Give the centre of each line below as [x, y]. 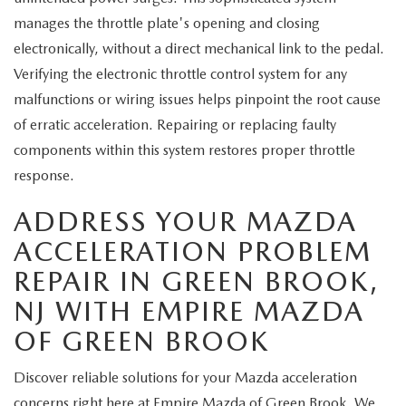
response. [44, 175]
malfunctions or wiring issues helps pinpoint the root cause [197, 99]
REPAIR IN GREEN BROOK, [196, 281]
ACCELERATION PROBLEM [193, 251]
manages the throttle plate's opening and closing [167, 23]
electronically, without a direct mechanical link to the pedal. [199, 48]
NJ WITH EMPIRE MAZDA [189, 311]
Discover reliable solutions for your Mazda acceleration [185, 377]
